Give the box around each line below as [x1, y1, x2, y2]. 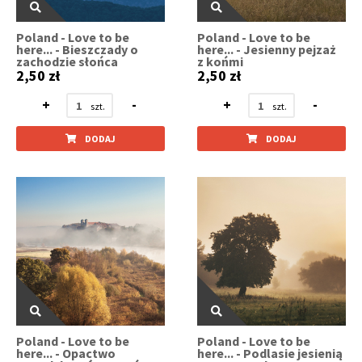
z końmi [197, 53, 244, 70]
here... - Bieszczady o [16, 41, 138, 58]
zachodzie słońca [16, 53, 118, 70]
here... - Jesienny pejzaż [197, 41, 337, 58]
